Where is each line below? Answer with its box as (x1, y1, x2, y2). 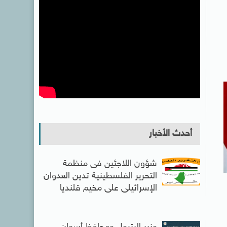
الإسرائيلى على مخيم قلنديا (59, 182, 157, 194)
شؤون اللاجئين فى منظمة (62, 158, 157, 170)
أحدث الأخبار (148, 128, 192, 139)
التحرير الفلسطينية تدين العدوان (43, 170, 157, 182)
